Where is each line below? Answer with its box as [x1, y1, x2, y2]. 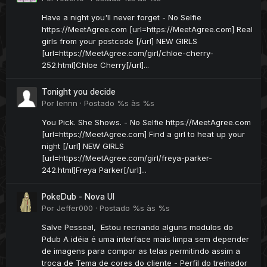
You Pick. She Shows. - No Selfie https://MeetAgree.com [42, 117, 251, 128]
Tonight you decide [42, 87, 116, 97]
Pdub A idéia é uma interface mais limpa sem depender [42, 234, 249, 244]
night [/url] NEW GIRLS [42, 141, 124, 151]
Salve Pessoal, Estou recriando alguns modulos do [42, 222, 233, 232]
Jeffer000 [57, 203, 93, 213]
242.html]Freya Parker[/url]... [42, 165, 147, 175]
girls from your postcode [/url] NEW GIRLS [42, 36, 197, 46]
